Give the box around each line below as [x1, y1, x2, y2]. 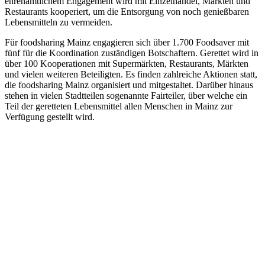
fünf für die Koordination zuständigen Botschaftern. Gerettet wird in [5, 48, 258, 59]
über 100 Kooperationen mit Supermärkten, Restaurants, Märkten [5, 59, 248, 69]
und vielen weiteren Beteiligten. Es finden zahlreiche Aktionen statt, [5, 69, 257, 80]
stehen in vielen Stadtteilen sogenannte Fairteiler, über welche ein [5, 91, 247, 101]
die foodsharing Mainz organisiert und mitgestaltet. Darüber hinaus [5, 80, 253, 91]
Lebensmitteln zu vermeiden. [5, 17, 112, 28]
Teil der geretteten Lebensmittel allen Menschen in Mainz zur [5, 101, 232, 112]
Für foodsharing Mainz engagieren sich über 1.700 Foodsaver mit [5, 37, 249, 48]
